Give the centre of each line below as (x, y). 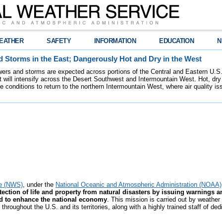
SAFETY (59, 41)
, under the (39, 185)
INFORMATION (115, 41)
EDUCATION (177, 41)
